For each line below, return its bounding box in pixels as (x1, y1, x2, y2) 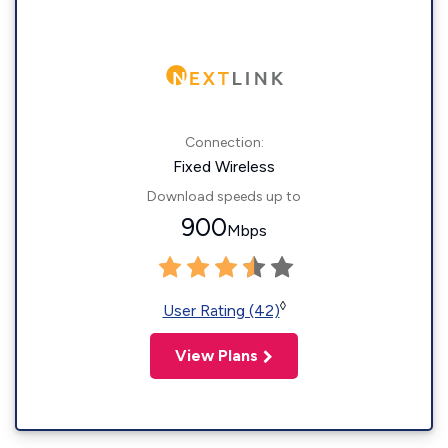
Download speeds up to (147, 188, 301, 205)
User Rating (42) (162, 301, 280, 320)
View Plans (175, 346, 258, 365)
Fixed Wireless (173, 157, 275, 176)
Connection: (184, 134, 264, 151)
